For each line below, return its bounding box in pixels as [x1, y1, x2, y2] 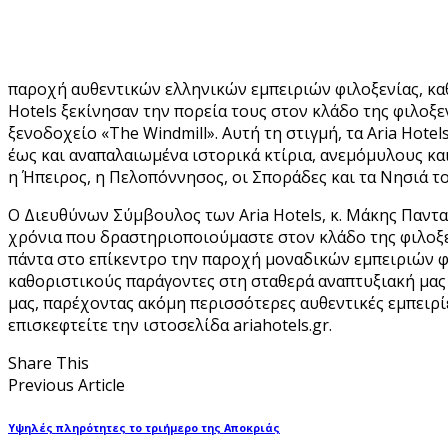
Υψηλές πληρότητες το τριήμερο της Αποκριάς [8, 420, 280, 435]
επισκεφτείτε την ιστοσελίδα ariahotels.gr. [8, 313, 332, 336]
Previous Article [8, 373, 125, 396]
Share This [8, 351, 89, 374]
